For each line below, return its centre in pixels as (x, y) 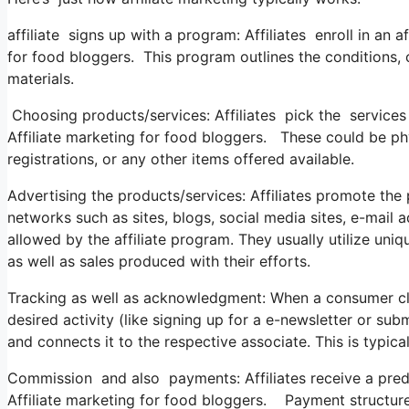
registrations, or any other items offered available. (181, 158)
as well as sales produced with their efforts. (159, 261)
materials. (41, 78)
